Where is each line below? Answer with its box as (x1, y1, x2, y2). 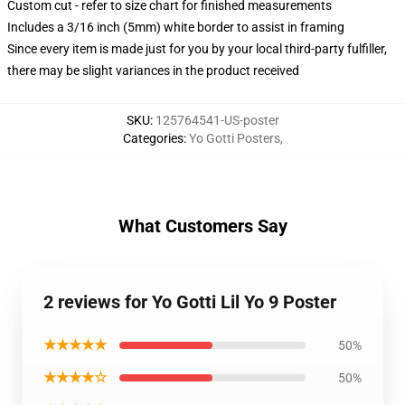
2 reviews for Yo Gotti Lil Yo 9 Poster (43, 291, 336, 313)
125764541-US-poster (155, 113, 279, 127)
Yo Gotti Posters (188, 131, 280, 146)
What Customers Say (118, 215, 287, 237)
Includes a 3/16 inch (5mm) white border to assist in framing (7, 20, 344, 34)
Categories (122, 131, 184, 146)
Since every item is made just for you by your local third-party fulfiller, (7, 42, 387, 56)
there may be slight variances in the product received (7, 63, 299, 78)
